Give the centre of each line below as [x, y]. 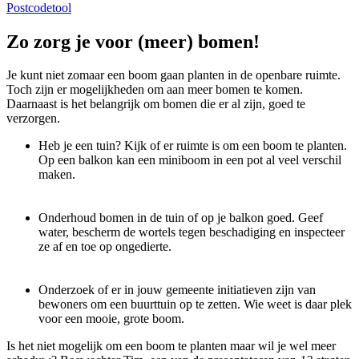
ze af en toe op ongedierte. [105, 247]
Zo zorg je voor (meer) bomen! [133, 41]
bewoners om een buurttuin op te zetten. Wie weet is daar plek [195, 305]
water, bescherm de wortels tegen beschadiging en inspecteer [192, 232]
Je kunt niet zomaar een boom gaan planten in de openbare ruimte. [173, 75]
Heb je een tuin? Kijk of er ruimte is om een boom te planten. [193, 146]
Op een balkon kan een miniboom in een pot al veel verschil [190, 160]
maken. [57, 175]
